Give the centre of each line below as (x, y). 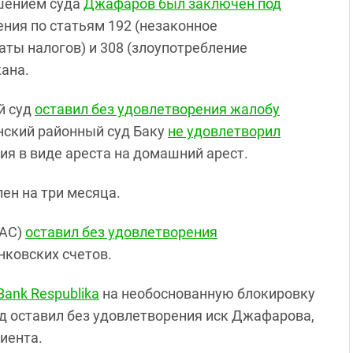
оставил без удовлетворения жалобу (157, 109)
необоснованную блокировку (218, 293)
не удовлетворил (224, 131)
